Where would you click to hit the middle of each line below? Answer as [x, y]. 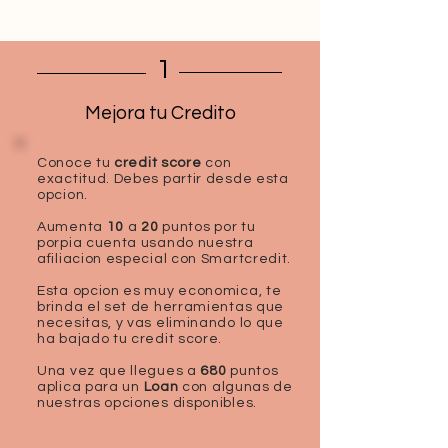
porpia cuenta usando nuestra [145, 243]
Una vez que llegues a [119, 371]
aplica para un [90, 387]
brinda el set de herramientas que [161, 307]
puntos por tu [209, 227]
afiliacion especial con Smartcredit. [164, 259]
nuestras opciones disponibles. [147, 403]
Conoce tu [75, 163]
